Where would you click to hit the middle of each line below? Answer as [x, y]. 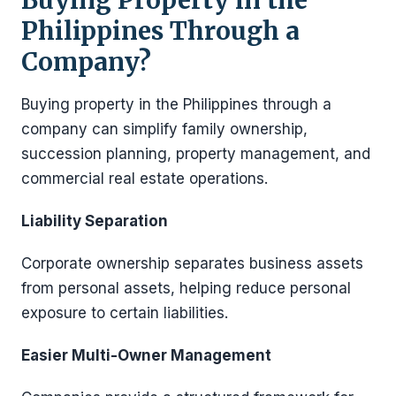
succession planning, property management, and [196, 153]
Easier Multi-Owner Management [146, 355]
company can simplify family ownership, [164, 129]
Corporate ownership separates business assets [192, 263]
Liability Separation [95, 221]
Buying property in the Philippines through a [176, 104]
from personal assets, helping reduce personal [186, 288]
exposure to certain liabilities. [125, 312]
